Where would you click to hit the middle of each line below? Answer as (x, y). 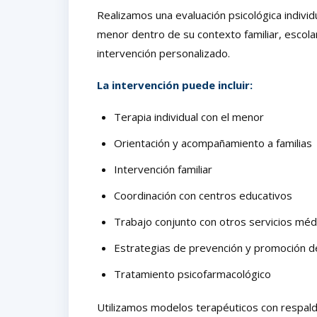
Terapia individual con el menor (189, 116)
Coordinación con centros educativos (203, 195)
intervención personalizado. (163, 53)
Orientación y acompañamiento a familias (213, 143)
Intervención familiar (163, 169)
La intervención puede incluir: (175, 85)
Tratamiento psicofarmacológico (192, 273)
